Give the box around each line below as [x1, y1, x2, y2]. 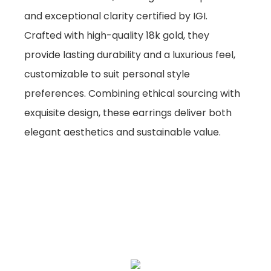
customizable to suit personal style [24, 67, 190, 81]
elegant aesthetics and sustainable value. [24, 125, 221, 139]
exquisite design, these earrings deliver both [24, 105, 232, 120]
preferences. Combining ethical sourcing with [24, 86, 240, 100]
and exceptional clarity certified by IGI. [24, 8, 207, 23]
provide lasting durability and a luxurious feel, [24, 47, 235, 62]
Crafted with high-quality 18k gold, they [24, 28, 209, 42]
